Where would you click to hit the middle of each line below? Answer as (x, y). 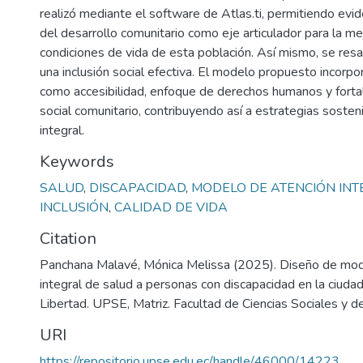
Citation (68, 239)
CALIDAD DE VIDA (171, 207)
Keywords (77, 162)
